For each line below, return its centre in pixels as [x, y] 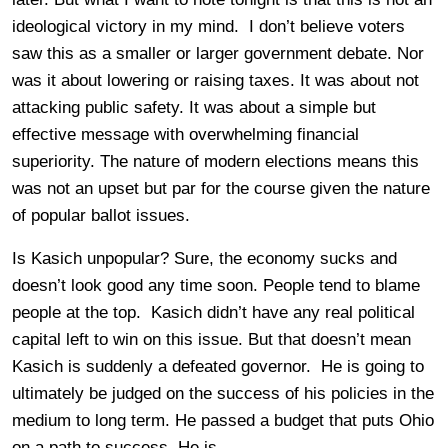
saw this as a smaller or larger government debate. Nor [218, 53]
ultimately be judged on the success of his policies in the [223, 393]
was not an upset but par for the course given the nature [221, 188]
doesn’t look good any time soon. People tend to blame [216, 285]
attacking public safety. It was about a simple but [194, 107]
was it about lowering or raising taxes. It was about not [215, 80]
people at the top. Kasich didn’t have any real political [213, 312]
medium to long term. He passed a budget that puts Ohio [223, 420]
